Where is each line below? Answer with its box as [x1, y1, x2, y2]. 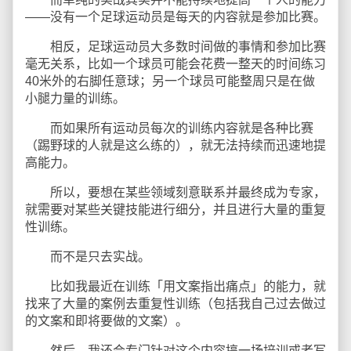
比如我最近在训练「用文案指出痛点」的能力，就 [25, 280, 326, 293]
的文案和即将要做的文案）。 [25, 314, 188, 327]
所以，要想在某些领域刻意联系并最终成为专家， [25, 186, 326, 199]
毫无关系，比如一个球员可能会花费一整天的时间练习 [25, 57, 326, 71]
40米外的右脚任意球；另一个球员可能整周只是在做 [25, 74, 315, 88]
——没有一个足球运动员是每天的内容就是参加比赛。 [25, 10, 326, 24]
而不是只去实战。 [25, 250, 150, 263]
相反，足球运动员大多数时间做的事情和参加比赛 [25, 40, 326, 53]
